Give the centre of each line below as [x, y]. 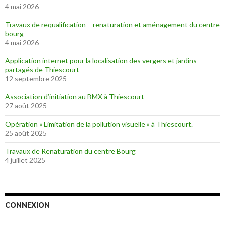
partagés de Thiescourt [42, 70]
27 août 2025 [26, 106]
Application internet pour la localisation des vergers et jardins [101, 61]
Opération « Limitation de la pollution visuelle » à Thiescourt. [99, 124]
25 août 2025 [26, 133]
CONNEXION [27, 205]
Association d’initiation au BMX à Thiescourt [75, 97]
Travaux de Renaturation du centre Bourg [70, 151]
